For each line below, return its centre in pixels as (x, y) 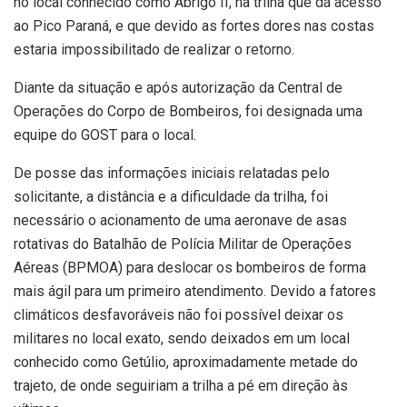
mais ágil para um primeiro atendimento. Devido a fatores (195, 291)
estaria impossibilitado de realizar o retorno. (154, 49)
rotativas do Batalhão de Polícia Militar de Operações (183, 243)
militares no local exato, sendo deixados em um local (182, 338)
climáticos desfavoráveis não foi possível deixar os (179, 314)
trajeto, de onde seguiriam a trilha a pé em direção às (181, 385)
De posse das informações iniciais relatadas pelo (172, 173)
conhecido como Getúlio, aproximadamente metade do (186, 362)
